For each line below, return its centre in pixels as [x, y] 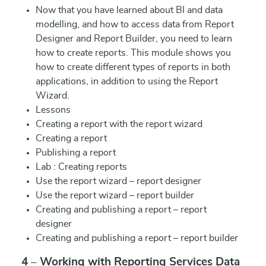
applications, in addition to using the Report [127, 81]
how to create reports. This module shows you [133, 53]
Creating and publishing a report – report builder [137, 238]
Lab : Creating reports [81, 167]
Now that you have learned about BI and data [129, 10]
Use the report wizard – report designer [118, 181]
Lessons [53, 110]
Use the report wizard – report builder [115, 195]
